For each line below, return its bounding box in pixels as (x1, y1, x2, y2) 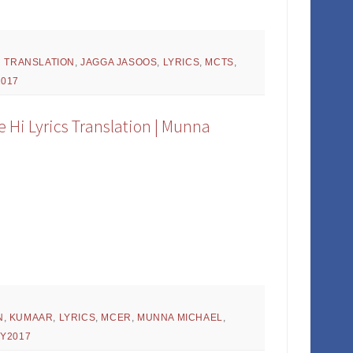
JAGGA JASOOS (80, 57, 158, 69)
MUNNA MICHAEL (137, 312, 223, 324)
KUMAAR (9, 312, 54, 324)
